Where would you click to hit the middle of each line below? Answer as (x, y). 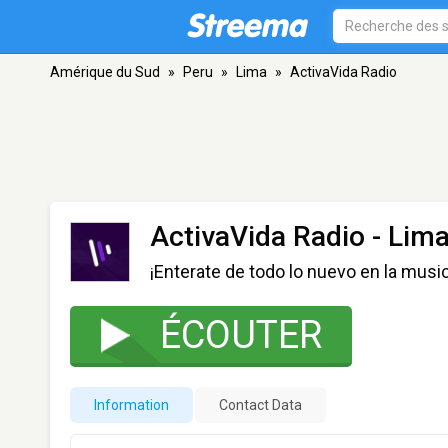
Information (131, 405)
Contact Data (260, 405)
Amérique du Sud (105, 72)
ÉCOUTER (241, 335)
